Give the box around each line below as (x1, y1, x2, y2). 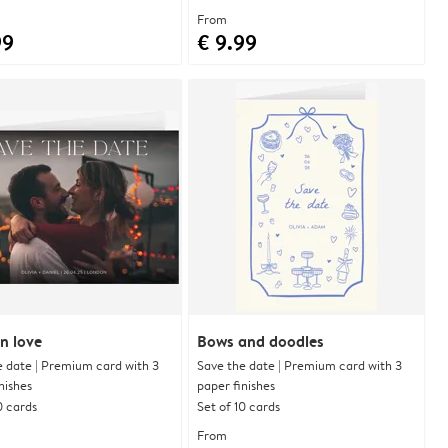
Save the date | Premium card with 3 (197, 355, 402, 374)
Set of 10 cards (197, 396, 280, 415)
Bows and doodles (197, 329, 324, 352)
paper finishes (197, 375, 275, 394)
